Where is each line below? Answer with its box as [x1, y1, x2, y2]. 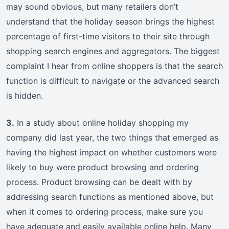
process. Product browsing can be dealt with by [6, 177, 192, 188]
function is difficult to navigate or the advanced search [6, 76, 219, 86]
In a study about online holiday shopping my [14, 118, 189, 128]
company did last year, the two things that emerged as [6, 132, 218, 143]
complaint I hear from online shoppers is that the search [6, 61, 223, 72]
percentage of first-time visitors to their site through [6, 31, 210, 42]
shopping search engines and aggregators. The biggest [6, 46, 220, 57]
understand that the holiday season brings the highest [6, 16, 215, 27]
